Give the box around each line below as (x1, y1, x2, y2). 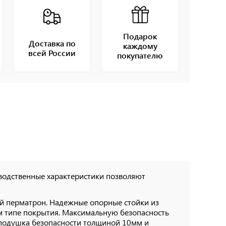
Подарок (123, 30, 157, 41)
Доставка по (28, 37, 76, 48)
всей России (28, 47, 76, 58)
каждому (123, 40, 157, 51)
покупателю (117, 49, 163, 61)
